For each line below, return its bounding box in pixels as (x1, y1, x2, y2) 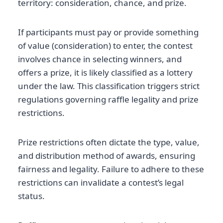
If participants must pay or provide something (18, 26, 199, 38)
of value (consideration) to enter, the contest (18, 40, 193, 52)
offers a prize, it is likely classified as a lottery (18, 67, 193, 79)
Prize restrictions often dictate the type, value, (18, 136, 200, 148)
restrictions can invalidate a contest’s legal (18, 177, 184, 189)
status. (18, 190, 45, 202)
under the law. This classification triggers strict (18, 80, 200, 92)
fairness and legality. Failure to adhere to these (18, 163, 204, 175)
